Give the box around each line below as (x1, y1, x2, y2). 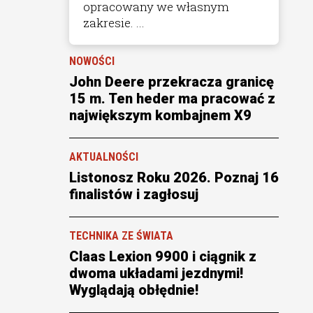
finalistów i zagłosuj (68, 185, 198, 203)
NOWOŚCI (68, 54, 115, 68)
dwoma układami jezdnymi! (68, 264, 243, 282)
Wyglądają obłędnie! (68, 281, 198, 298)
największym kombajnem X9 (68, 106, 252, 124)
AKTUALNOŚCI (68, 150, 138, 163)
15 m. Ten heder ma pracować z (68, 89, 275, 107)
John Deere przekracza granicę (68, 73, 274, 90)
